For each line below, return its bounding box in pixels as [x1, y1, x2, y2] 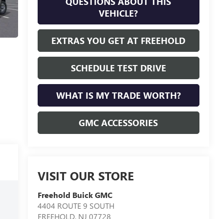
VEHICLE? [99, 7, 138, 19]
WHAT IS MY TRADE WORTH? [56, 89, 181, 101]
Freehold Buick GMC [37, 190, 112, 200]
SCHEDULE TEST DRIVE [70, 62, 166, 74]
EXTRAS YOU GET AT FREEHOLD [51, 34, 186, 46]
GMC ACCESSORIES [79, 116, 158, 129]
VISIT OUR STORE [37, 168, 134, 184]
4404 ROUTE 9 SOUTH [37, 200, 114, 211]
